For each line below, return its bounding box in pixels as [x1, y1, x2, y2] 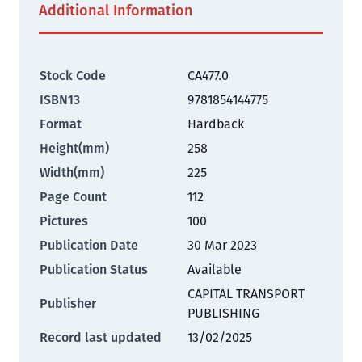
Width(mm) [40, 165, 104, 180]
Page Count [40, 189, 107, 204]
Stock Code [40, 68, 106, 83]
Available [187, 262, 242, 277]
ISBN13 [40, 92, 80, 107]
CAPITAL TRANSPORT [187, 286, 305, 301]
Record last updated [40, 330, 162, 345]
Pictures [40, 213, 88, 229]
